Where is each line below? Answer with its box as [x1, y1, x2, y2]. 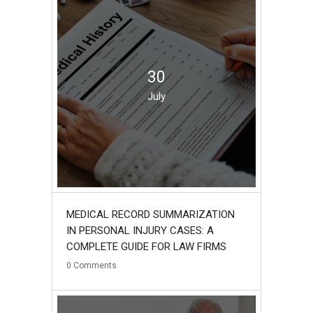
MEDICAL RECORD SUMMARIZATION [66, 208, 235, 221]
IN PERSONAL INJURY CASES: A [66, 224, 214, 237]
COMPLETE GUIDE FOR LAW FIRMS [66, 240, 226, 253]
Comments [73, 260, 117, 270]
